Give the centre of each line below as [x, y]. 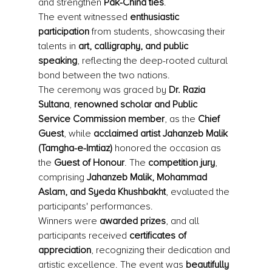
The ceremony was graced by [103, 90]
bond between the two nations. [104, 75]
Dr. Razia [188, 90]
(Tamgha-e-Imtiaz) [75, 148]
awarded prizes [132, 221]
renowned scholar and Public [137, 104]
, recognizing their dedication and [161, 250]
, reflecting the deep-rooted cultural [153, 61]
